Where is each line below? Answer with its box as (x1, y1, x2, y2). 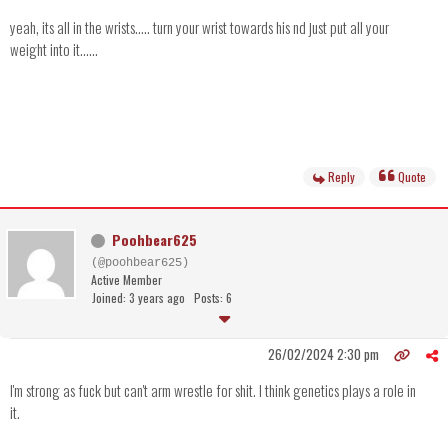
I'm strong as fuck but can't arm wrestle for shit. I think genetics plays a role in (10, 379, 416, 402)
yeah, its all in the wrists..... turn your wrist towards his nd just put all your (10, 16, 389, 39)
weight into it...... (10, 38, 98, 61)
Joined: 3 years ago (92, 289, 185, 307)
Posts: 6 (194, 289, 232, 307)
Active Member (91, 271, 162, 289)
